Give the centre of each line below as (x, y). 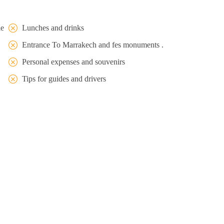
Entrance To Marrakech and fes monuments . (93, 44)
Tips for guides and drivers (64, 78)
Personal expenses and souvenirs (73, 61)
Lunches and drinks (53, 27)
